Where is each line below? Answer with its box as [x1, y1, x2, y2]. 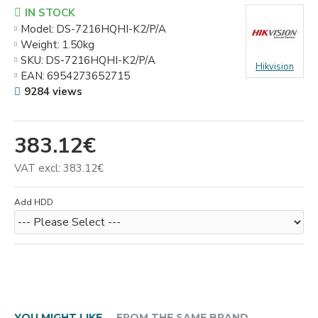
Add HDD [14, 197, 53, 208]
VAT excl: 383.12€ [14, 161, 104, 175]
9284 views [24, 84, 82, 99]
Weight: [21, 38, 60, 52]
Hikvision [256, 60, 294, 73]
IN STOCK [25, 6, 75, 20]
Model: [21, 22, 54, 36]
